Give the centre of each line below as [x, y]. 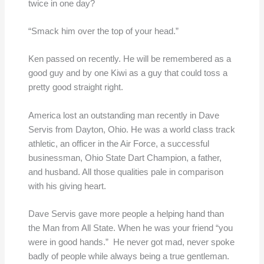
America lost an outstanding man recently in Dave [123, 115]
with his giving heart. [67, 186]
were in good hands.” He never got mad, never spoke [131, 242]
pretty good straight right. [75, 88]
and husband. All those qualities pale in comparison [126, 172]
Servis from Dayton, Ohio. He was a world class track [131, 129]
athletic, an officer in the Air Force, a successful [118, 143]
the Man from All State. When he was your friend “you [130, 228]
